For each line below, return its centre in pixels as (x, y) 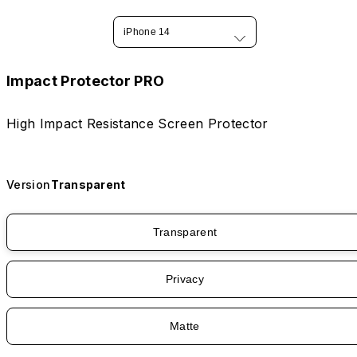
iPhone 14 (147, 31)
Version (29, 185)
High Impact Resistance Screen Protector (137, 124)
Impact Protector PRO (86, 80)
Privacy (185, 279)
